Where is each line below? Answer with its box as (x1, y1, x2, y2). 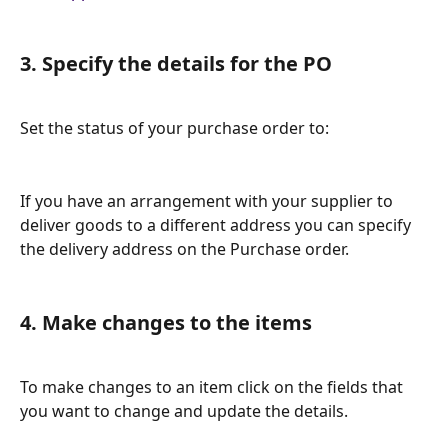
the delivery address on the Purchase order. (20, 238, 353, 261)
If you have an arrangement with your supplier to (20, 190, 397, 213)
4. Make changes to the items (20, 308, 312, 336)
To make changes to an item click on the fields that (20, 375, 407, 398)
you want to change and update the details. (20, 399, 352, 422)
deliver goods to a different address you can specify (20, 214, 415, 237)
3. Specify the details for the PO (20, 50, 332, 78)
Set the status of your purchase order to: (20, 117, 333, 140)
